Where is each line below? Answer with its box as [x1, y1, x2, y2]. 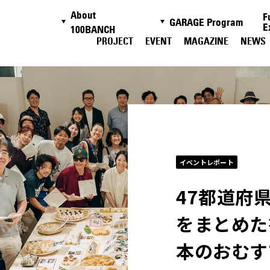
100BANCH [71, 24, 115, 36]
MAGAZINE [184, 35, 228, 47]
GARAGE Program [169, 16, 243, 28]
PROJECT [96, 35, 133, 47]
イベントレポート [180, 157, 234, 167]
